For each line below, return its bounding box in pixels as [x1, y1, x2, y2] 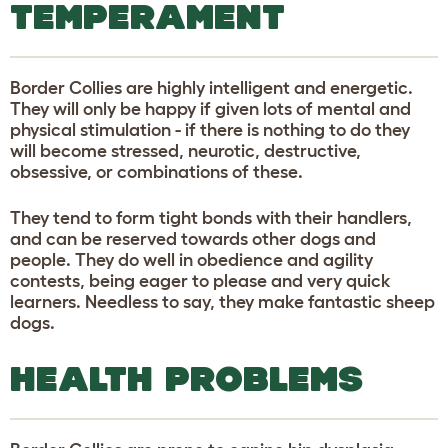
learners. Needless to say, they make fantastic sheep [10, 291, 435, 312]
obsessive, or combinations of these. [10, 161, 303, 182]
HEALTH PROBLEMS [10, 358, 363, 398]
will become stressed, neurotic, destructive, [10, 140, 361, 161]
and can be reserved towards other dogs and [10, 228, 376, 249]
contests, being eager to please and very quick [10, 270, 391, 291]
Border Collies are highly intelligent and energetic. [10, 77, 413, 98]
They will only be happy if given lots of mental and [10, 98, 411, 119]
